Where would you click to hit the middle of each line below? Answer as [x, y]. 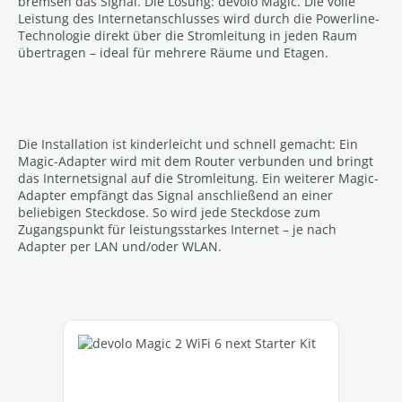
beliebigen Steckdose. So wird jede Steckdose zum [169, 212]
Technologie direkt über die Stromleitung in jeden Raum [188, 35]
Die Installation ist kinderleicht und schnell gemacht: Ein [188, 144]
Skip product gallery [95, 327]
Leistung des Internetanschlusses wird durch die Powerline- [199, 18]
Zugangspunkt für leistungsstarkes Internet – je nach [177, 229]
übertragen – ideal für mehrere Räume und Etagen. [173, 52]
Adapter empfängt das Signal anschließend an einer [175, 195]
